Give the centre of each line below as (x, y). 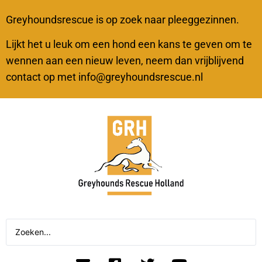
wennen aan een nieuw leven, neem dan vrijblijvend (125, 61)
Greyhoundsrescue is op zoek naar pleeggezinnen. (123, 20)
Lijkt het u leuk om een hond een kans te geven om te (129, 44)
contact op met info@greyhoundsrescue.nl (104, 77)
